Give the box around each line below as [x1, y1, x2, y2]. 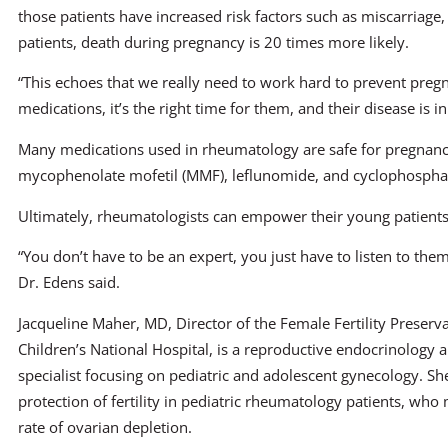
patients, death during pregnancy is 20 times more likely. [18, 31, 409, 52]
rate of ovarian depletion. [18, 417, 192, 438]
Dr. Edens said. [18, 272, 120, 293]
